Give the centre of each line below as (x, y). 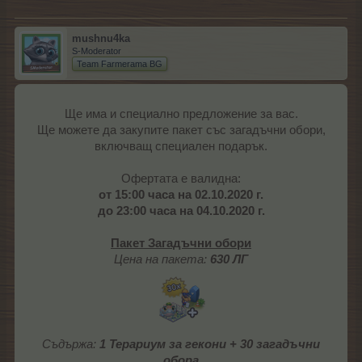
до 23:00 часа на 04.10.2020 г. (181, 211)
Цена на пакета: (160, 260)
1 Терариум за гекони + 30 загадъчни (210, 345)
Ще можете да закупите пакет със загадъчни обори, (181, 130)
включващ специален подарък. (181, 147)
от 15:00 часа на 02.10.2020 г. (181, 195)
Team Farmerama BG (120, 64)
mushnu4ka (101, 39)
